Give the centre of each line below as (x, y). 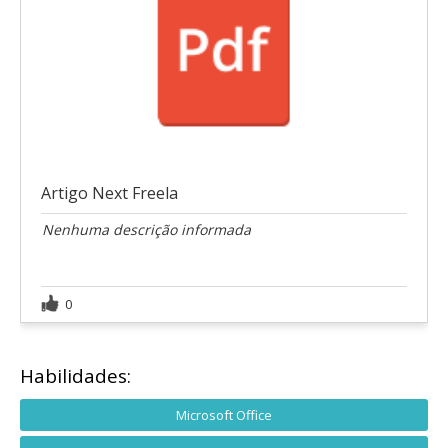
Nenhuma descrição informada (146, 229)
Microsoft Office (224, 414)
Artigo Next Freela (109, 192)
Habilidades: (75, 375)
